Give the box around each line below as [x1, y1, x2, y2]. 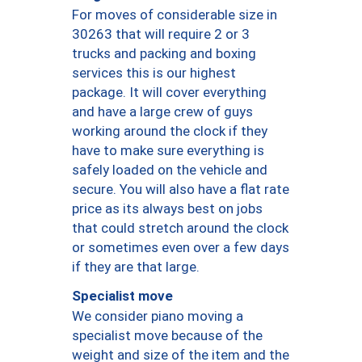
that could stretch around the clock [72, 219, 288, 236]
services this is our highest [72, 64, 236, 81]
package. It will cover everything [72, 83, 267, 100]
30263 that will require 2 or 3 [72, 25, 250, 42]
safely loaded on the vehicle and [72, 161, 267, 178]
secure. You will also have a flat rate [72, 180, 289, 197]
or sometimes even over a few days [72, 238, 289, 255]
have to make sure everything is [72, 141, 264, 158]
